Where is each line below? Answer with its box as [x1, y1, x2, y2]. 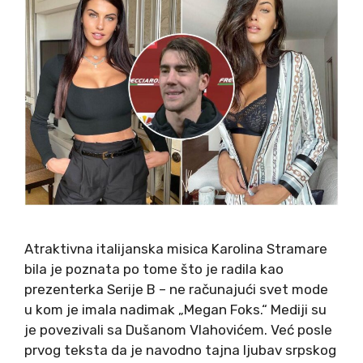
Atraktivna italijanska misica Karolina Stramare [24, 240, 327, 257]
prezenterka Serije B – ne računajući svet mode [24, 280, 328, 297]
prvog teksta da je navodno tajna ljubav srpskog [24, 341, 336, 358]
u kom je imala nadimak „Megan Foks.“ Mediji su [24, 301, 327, 318]
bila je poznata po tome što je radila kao [24, 260, 284, 277]
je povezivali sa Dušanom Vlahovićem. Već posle [24, 321, 332, 338]
